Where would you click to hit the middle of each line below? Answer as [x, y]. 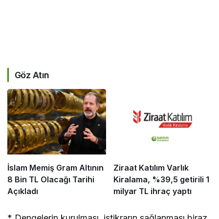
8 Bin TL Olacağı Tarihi [51, 180]
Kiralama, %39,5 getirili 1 [161, 180]
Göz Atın [32, 75]
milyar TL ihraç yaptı [152, 191]
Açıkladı [23, 191]
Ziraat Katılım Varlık [151, 168]
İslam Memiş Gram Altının [55, 168]
